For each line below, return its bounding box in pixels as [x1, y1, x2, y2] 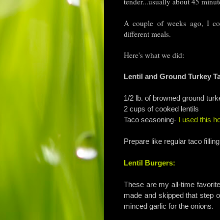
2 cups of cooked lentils [124, 104, 199, 113]
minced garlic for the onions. [124, 201, 216, 210]
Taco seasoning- [124, 115, 178, 124]
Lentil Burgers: [124, 158, 175, 167]
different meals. [124, 28, 176, 39]
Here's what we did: [124, 50, 184, 60]
